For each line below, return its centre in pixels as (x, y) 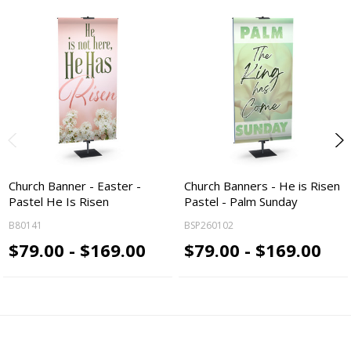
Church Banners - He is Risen (262, 186)
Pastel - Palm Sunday (241, 202)
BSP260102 (209, 225)
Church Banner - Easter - (75, 186)
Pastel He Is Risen (59, 202)
